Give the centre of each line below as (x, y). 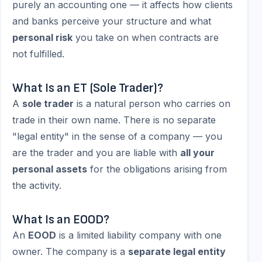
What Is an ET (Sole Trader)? (88, 88)
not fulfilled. (38, 54)
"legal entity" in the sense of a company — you (117, 136)
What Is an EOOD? (61, 220)
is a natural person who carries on (152, 104)
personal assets (50, 169)
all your (197, 153)
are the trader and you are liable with (96, 153)
